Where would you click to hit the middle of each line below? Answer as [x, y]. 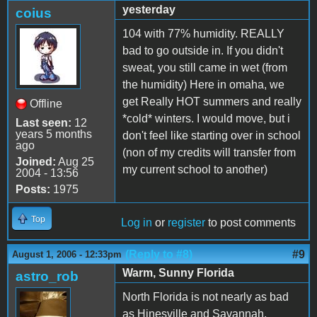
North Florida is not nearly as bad [206, 296]
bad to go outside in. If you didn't [203, 50]
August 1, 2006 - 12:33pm [67, 254]
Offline [46, 103]
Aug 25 [75, 161]
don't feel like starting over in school [212, 135]
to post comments [250, 222]
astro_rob [47, 276]
